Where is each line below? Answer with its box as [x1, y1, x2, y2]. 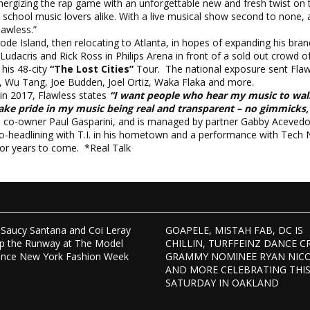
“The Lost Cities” [50, 62, 134, 75]
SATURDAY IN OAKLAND [165, 276, 279, 289]
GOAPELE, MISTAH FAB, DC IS [165, 224, 303, 237]
